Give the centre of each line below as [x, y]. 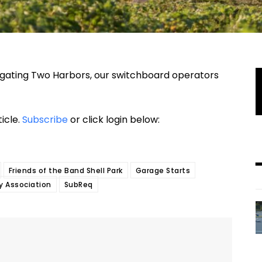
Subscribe [45, 120]
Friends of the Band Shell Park [65, 171]
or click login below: [114, 120]
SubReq [78, 185]
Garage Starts [163, 171]
